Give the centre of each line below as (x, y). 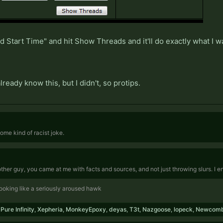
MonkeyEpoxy (86, 209)
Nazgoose (157, 209)
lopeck (183, 209)
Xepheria (50, 209)
